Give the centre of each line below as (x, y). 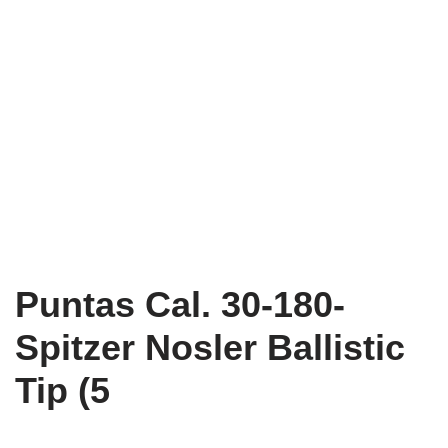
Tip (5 (62, 391)
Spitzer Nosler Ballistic (210, 348)
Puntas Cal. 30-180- (180, 305)
